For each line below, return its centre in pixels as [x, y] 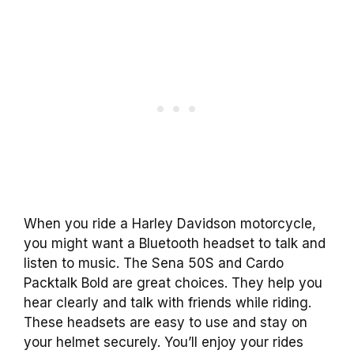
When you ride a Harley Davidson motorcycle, [170, 223]
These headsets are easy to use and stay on [166, 322]
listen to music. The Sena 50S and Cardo [154, 263]
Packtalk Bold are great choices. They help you [173, 282]
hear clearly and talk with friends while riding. [168, 302]
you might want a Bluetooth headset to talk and [175, 243]
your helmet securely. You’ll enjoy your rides [164, 342]
